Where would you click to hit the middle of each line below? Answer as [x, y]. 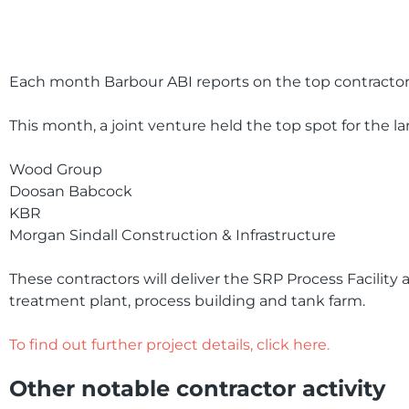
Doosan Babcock [71, 191]
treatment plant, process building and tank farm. [187, 301]
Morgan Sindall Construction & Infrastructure [173, 235]
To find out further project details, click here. [169, 345]
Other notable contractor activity [197, 388]
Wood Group [56, 169]
